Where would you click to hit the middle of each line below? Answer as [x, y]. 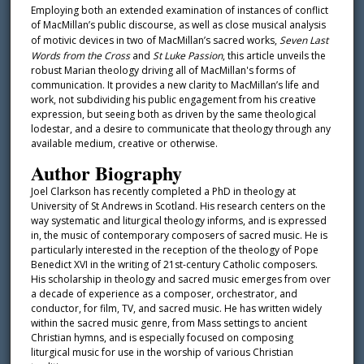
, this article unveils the [274, 56]
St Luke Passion [187, 56]
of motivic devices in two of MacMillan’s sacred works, [155, 41]
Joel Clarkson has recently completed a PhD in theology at [163, 191]
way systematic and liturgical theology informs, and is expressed [178, 220]
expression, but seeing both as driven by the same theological [173, 115]
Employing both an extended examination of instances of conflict [179, 11]
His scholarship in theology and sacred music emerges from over [180, 279]
